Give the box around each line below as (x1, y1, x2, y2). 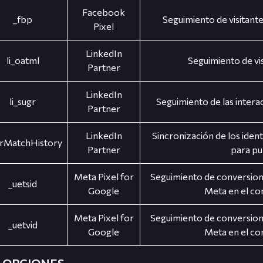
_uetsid (8, 178, 38, 189)
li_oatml (6, 55, 39, 66)
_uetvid (8, 219, 38, 230)
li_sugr (9, 96, 36, 107)
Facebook (82, 6, 126, 18)
